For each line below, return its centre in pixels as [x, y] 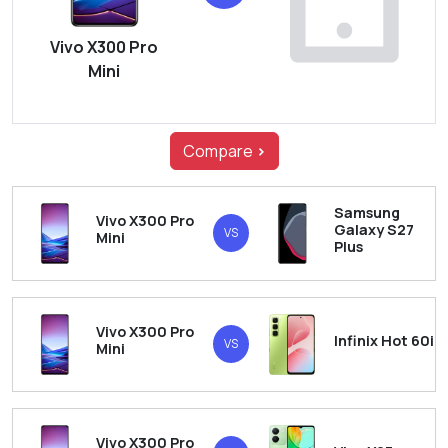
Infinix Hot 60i [383, 340]
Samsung [366, 212]
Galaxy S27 [373, 229]
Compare [219, 151]
